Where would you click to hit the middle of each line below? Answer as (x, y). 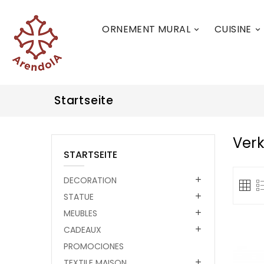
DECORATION (90, 180)
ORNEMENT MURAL (146, 29)
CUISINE (233, 29)
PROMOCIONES (94, 246)
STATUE (79, 197)
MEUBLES (80, 213)
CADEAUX (82, 230)
